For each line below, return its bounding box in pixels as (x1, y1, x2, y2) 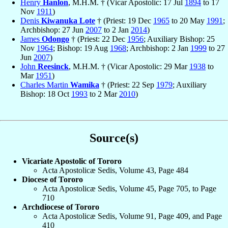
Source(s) (90, 131, 138, 145)
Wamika (70, 80, 99, 90)
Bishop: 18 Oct (20, 90, 71, 99)
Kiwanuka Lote (41, 16, 95, 25)
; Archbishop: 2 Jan (126, 44, 190, 53)
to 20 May (169, 16, 207, 25)
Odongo (42, 35, 69, 44)
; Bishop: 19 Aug (53, 44, 110, 53)
